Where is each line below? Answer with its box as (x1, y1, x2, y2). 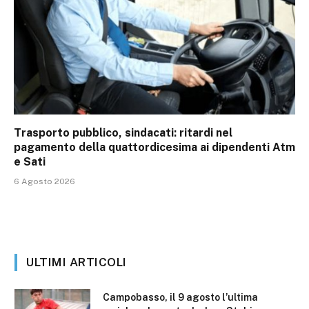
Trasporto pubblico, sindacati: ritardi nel (14, 126, 232, 140)
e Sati (14, 155, 46, 169)
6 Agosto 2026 (14, 177, 75, 187)
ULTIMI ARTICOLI (26, 255, 127, 270)
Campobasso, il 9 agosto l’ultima (103, 292, 258, 303)
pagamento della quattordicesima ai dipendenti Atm (14, 141, 295, 154)
